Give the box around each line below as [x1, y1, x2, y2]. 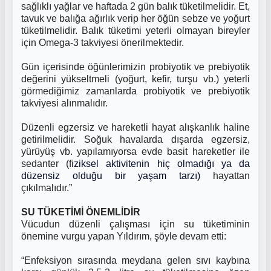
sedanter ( [21, 158, 70, 169]
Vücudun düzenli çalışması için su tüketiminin [21, 219, 250, 229]
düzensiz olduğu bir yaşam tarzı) [21, 171, 201, 181]
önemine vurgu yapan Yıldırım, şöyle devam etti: [21, 231, 226, 241]
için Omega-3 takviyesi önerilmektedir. [21, 38, 184, 48]
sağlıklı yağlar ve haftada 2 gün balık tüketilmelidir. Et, [21, 1, 250, 11]
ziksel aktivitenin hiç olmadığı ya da [74, 158, 250, 169]
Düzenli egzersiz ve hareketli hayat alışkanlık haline [21, 122, 250, 132]
